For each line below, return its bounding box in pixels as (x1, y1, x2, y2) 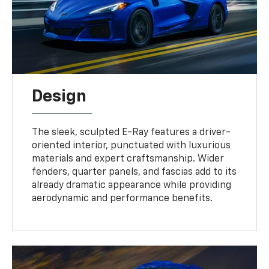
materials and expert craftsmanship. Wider (32, 154, 225, 164)
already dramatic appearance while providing (32, 180, 232, 190)
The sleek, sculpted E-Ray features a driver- (32, 127, 231, 138)
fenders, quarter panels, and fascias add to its (32, 167, 237, 177)
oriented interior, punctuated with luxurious (32, 141, 231, 151)
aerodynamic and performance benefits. (32, 193, 213, 204)
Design (32, 88, 87, 105)
